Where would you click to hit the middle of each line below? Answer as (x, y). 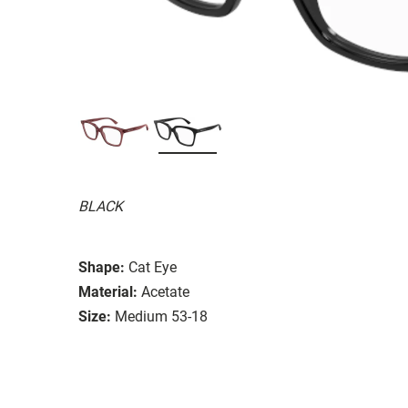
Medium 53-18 (161, 316)
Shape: (102, 267)
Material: (108, 291)
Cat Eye (153, 267)
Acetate (165, 291)
